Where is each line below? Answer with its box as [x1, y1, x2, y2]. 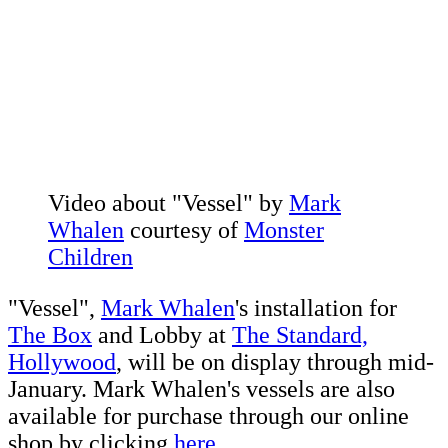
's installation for [235, 295, 397, 322]
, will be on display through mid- [116, 349, 434, 376]
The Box [8, 322, 92, 349]
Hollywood [8, 349, 116, 376]
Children [48, 244, 133, 271]
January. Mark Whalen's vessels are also [8, 376, 395, 403]
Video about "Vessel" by [48, 190, 289, 217]
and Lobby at [92, 322, 232, 349]
